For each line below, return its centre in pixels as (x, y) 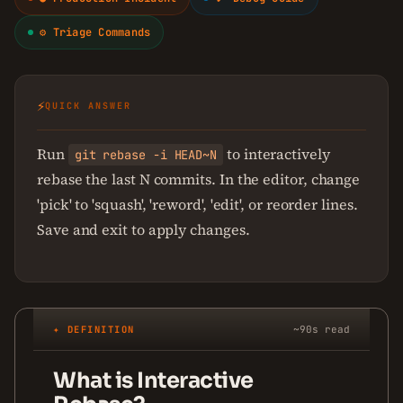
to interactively (277, 154)
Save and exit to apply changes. (143, 229)
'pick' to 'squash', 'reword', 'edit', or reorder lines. (197, 204)
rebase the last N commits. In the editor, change (199, 179)
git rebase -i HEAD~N (146, 155)
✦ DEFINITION (94, 329)
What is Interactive (153, 381)
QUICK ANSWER (88, 106)
